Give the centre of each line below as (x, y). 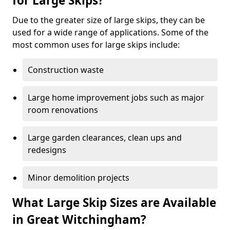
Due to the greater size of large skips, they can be (109, 20)
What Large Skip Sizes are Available (114, 202)
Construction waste (66, 70)
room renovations (63, 110)
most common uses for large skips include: (96, 44)
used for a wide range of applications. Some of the (110, 32)
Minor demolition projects (79, 177)
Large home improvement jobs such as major (116, 97)
